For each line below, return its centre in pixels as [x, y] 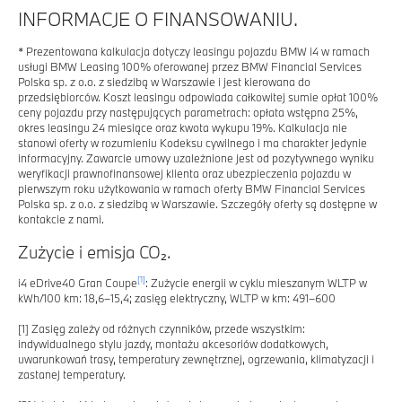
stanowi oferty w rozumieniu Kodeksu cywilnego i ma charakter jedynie [192, 142]
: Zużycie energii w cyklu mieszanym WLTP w [256, 282]
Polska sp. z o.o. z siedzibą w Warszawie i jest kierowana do [164, 81]
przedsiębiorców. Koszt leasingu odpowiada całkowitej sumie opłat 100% [198, 96]
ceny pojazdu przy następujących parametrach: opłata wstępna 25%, [188, 112]
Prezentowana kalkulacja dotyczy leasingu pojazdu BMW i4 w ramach [197, 51]
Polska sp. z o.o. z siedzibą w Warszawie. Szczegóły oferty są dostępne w [197, 203]
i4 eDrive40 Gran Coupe [78, 282]
